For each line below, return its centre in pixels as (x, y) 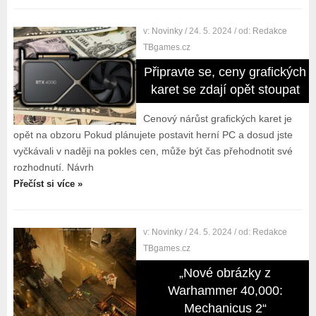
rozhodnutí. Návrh (53, 167)
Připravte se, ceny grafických (225, 72)
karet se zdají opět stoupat (225, 90)
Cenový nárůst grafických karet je (218, 119)
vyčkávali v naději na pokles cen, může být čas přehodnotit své (153, 151)
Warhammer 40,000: (225, 291)
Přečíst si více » (48, 184)
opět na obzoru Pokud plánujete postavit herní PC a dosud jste (153, 135)
